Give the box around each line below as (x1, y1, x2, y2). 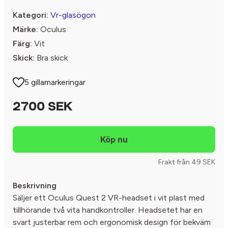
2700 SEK (13, 101, 72, 114)
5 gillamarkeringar (24, 77, 86, 88)
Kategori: (13, 10, 48, 20)
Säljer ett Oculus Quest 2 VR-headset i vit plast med (13, 193, 205, 203)
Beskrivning (13, 181, 56, 191)
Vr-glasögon (50, 10, 96, 20)
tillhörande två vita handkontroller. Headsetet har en (13, 205, 203, 215)
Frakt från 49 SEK (158, 158, 215, 167)
